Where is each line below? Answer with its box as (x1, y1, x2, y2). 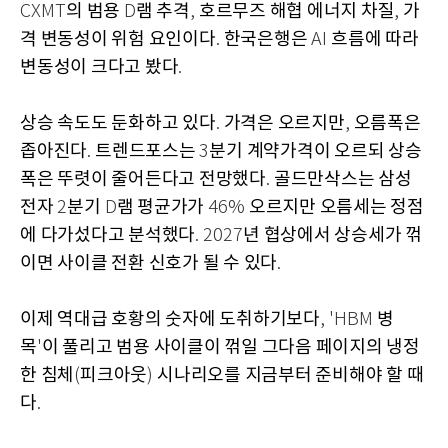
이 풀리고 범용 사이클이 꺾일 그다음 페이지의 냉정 (41, 337, 420, 359)
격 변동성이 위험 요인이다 (20, 29, 216, 51)
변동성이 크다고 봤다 (20, 57, 179, 79)
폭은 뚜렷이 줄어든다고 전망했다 (20, 169, 266, 191)
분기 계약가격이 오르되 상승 (209, 141, 422, 163)
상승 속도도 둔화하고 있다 (20, 113, 216, 135)
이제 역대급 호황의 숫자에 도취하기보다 (20, 309, 320, 331)
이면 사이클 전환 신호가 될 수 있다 (20, 253, 277, 275)
